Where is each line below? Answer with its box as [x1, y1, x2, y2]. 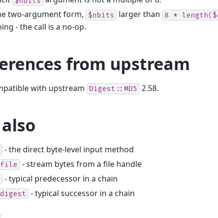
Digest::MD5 [89, 85, 137, 93]
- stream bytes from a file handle [20, 158, 142, 169]
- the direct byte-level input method [2, 144, 134, 155]
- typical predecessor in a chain [2, 173, 118, 184]
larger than [117, 9, 162, 20]
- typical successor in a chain [29, 187, 135, 199]
